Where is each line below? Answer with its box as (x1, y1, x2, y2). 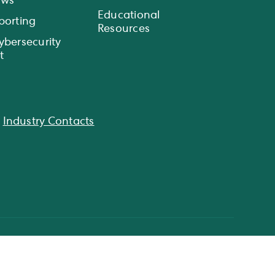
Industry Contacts (2, 116, 95, 128)
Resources (97, 23, 150, 35)
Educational (97, 10, 160, 21)
